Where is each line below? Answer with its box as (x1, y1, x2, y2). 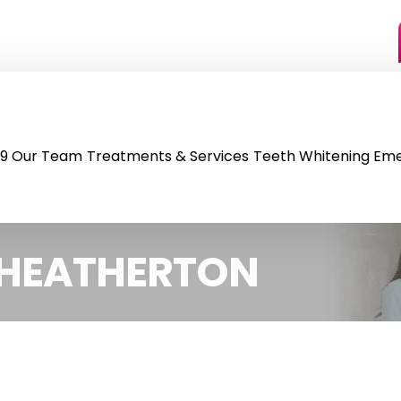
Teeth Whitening (252, 145, 370, 166)
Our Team (12, 145, 83, 166)
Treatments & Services (86, 145, 249, 166)
